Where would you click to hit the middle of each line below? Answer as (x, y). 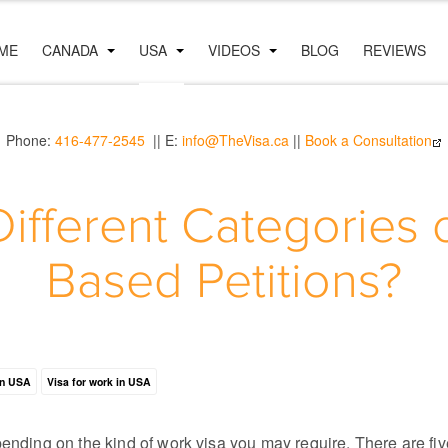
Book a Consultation (368, 140)
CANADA (72, 50)
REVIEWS (394, 50)
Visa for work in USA (99, 381)
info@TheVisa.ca (235, 140)
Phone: (30, 140)
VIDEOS (236, 50)
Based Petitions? (224, 282)
